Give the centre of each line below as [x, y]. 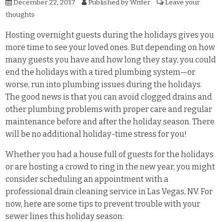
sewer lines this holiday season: [65, 216]
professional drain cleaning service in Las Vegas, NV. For [109, 192]
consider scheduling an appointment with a [87, 179]
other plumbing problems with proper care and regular [109, 109]
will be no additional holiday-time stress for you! [96, 134]
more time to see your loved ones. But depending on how [111, 47]
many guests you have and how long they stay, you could [111, 59]
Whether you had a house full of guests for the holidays [110, 154]
